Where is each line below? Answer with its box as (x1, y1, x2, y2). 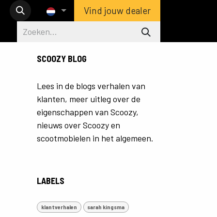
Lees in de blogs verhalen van (37, 80, 145, 92)
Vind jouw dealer (84, 5, 151, 16)
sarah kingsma (87, 203, 125, 211)
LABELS (37, 175, 64, 186)
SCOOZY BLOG (37, 53, 87, 64)
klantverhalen (41, 203, 77, 211)
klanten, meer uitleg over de (37, 93, 140, 105)
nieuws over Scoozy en (37, 120, 120, 131)
